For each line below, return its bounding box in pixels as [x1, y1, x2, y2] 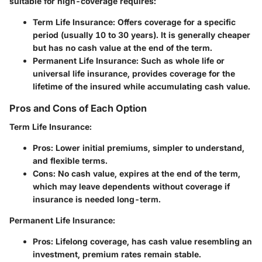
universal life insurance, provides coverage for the [33, 68, 235, 79]
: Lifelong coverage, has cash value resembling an [51, 236, 252, 247]
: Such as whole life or [136, 56, 225, 66]
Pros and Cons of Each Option [9, 102, 147, 115]
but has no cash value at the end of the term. [33, 43, 212, 53]
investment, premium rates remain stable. [33, 249, 201, 260]
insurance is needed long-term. [33, 194, 161, 205]
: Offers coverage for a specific [113, 17, 236, 27]
